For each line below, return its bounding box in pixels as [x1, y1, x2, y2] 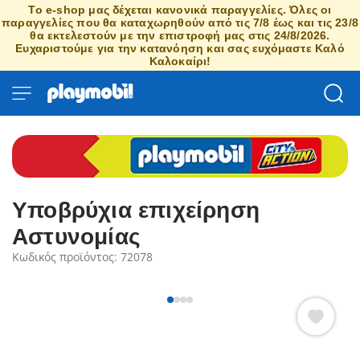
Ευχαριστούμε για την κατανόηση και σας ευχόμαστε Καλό [15, 42, 345, 55]
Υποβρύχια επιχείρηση [12, 198, 260, 223]
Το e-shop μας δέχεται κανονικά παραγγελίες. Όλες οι [28, 3, 332, 16]
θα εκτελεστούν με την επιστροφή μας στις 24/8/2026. [30, 29, 330, 42]
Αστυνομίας [12, 224, 141, 250]
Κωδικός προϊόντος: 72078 [12, 249, 153, 265]
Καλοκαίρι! [149, 55, 211, 67]
